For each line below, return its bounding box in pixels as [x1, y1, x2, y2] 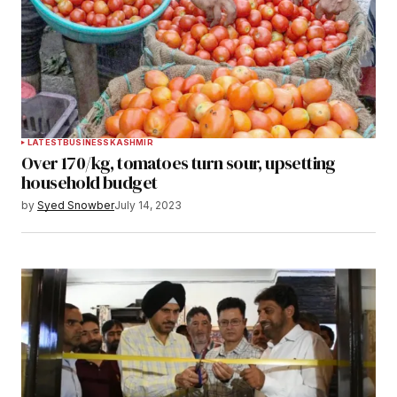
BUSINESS [63, 137, 110, 148]
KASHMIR [109, 137, 153, 148]
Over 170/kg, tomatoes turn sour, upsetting [21, 151, 336, 176]
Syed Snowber [37, 198, 114, 213]
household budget [21, 170, 158, 196]
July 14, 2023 [114, 198, 182, 213]
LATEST [27, 137, 64, 148]
